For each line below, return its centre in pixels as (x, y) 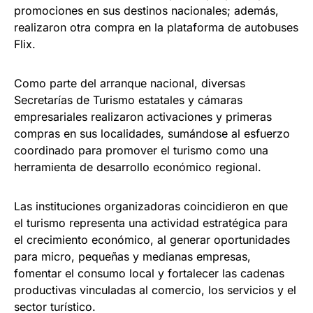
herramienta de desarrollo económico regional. (138, 167)
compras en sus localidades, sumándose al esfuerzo (152, 133)
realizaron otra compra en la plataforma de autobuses (156, 27)
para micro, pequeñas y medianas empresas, (132, 256)
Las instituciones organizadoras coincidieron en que (151, 206)
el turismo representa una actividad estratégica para (151, 223)
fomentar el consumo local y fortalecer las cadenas (149, 273)
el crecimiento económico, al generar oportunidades (152, 239)
